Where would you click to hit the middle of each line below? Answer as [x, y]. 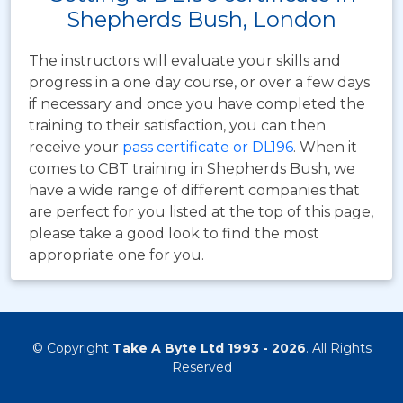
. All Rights [338, 348]
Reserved [201, 367]
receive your [76, 147]
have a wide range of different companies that [194, 190]
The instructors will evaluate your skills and [185, 60]
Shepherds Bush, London [201, 19]
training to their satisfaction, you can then [177, 125]
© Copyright [72, 348]
